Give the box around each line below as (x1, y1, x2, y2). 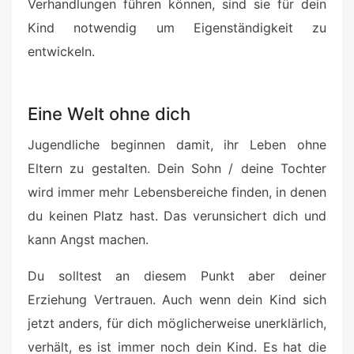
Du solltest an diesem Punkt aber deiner (28, 268, 326, 284)
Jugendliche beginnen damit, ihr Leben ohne (28, 137, 326, 153)
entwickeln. (28, 43, 95, 60)
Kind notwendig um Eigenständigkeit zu (28, 20, 326, 36)
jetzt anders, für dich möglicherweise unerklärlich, (28, 315, 326, 332)
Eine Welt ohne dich (28, 104, 190, 125)
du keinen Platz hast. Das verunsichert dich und (28, 208, 326, 224)
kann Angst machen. (28, 232, 149, 248)
